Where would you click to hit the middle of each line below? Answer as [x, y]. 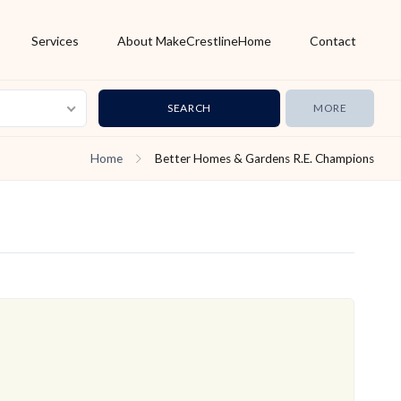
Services [55, 41]
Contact [333, 41]
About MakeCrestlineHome [194, 41]
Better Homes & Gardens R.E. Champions [264, 158]
